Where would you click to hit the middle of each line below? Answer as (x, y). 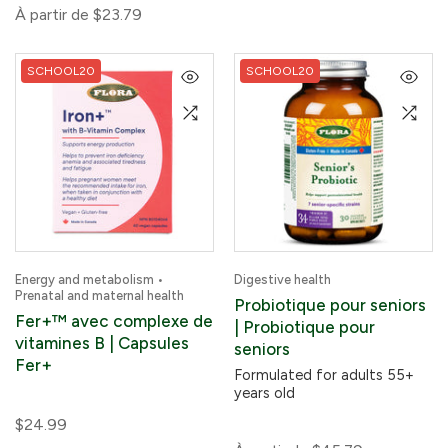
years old (264, 393)
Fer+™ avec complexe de (114, 321)
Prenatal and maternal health (99, 295)
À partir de (52, 14)
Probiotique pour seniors (330, 305)
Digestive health (282, 279)
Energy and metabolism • (89, 279)
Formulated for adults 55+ (324, 375)
